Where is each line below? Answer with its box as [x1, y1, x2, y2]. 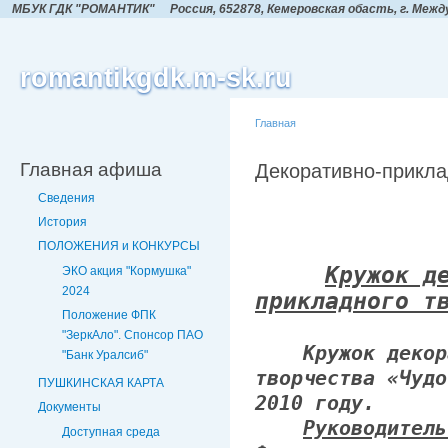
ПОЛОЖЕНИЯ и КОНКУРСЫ [38, 239, 200, 254]
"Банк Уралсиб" [62, 347, 148, 362]
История [38, 215, 87, 230]
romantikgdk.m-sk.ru [20, 63, 292, 93]
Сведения [38, 191, 95, 205]
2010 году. [255, 391, 375, 416]
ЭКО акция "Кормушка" [62, 263, 191, 278]
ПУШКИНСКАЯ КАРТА [38, 376, 164, 391]
